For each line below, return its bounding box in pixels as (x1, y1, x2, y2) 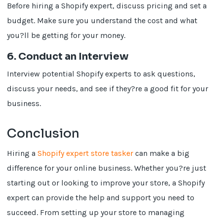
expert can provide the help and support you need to (7, 193, 195, 202)
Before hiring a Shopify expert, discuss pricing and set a (7, 1, 207, 10)
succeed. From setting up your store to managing (7, 208, 185, 217)
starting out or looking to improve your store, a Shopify (7, 178, 205, 187)
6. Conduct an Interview (7, 50, 129, 63)
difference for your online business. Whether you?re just (7, 163, 207, 173)
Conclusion (7, 126, 80, 141)
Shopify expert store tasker (37, 148, 134, 158)
